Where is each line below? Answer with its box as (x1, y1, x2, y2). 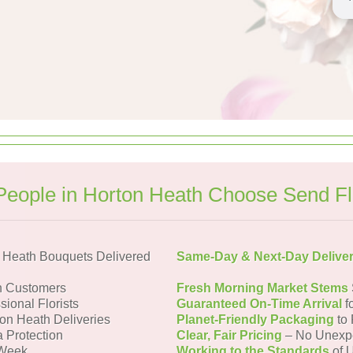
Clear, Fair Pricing (176, 329, 282, 342)
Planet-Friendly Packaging (176, 313, 334, 326)
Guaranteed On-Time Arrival (176, 297, 342, 310)
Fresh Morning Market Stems (176, 281, 348, 295)
